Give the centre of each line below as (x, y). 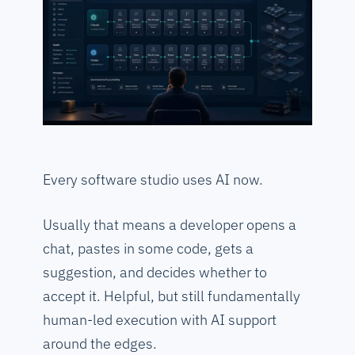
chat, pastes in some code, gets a (148, 249)
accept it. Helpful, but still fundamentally (172, 296)
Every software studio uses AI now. (153, 180)
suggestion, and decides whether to (155, 273)
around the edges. (100, 344)
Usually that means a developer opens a (170, 225)
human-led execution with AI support (160, 320)
